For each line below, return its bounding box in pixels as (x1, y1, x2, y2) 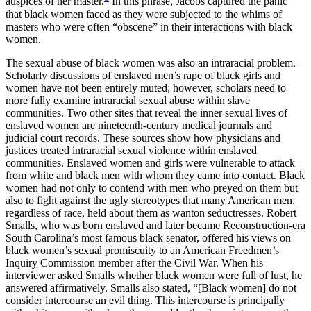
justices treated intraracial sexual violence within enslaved (6, 144, 257, 156)
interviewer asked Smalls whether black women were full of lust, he (6, 269, 302, 281)
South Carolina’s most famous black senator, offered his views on (6, 231, 291, 244)
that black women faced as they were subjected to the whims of (6, 8, 282, 20)
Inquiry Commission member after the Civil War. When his (6, 256, 263, 269)
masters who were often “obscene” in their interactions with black (6, 20, 292, 33)
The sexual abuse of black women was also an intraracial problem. (6, 56, 296, 69)
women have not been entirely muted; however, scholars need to (6, 81, 286, 94)
